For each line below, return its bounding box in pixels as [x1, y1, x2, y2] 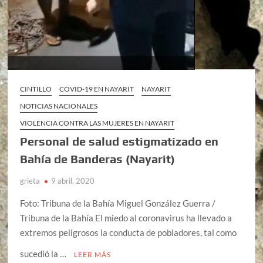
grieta [20, 176, 41, 186]
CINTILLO [20, 84, 52, 93]
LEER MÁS [74, 249, 112, 259]
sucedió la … [20, 248, 69, 259]
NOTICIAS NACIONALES [20, 101, 98, 110]
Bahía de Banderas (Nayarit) [20, 151, 176, 166]
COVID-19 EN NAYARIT [59, 84, 134, 93]
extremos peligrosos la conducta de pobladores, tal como [20, 227, 237, 238]
